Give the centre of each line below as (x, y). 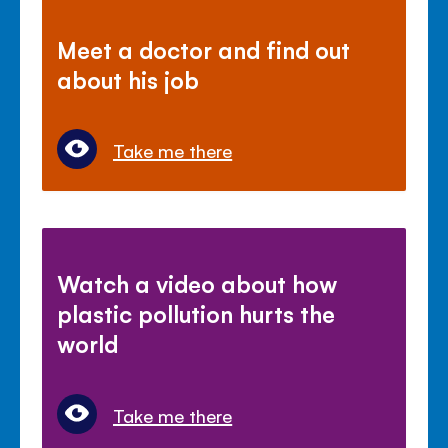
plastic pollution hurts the (196, 313)
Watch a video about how (197, 283)
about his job (128, 79)
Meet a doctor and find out (204, 49)
